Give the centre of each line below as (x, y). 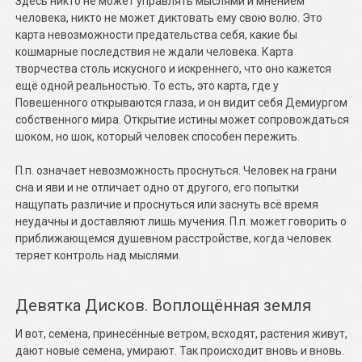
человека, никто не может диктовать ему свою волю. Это (169, 18)
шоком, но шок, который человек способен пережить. (158, 137)
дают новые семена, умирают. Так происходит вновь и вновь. (180, 351)
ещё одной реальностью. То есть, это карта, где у (147, 86)
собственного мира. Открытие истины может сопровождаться (183, 120)
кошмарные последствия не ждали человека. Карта (155, 52)
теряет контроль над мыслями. (99, 255)
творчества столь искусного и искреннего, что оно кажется (174, 69)
